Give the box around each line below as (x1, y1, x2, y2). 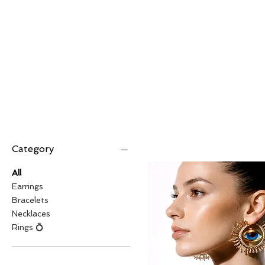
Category (12, 143, 54, 155)
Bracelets (12, 195, 49, 205)
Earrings (12, 182, 43, 192)
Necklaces (12, 209, 50, 219)
